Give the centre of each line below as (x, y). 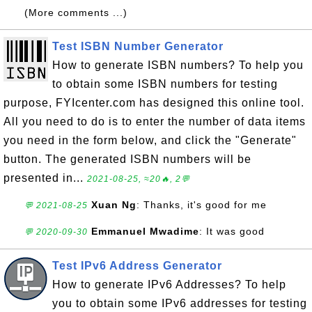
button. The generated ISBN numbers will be (127, 159)
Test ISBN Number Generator (138, 46)
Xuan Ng (114, 205)
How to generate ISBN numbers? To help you (178, 65)
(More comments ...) (76, 13)
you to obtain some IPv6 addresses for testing (180, 303)
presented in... (45, 178)
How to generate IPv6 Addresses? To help (169, 284)
